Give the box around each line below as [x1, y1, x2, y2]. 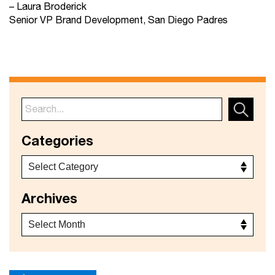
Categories [21, 130, 93, 152]
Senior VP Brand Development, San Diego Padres [9, 13, 228, 28]
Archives [21, 188, 77, 210]
